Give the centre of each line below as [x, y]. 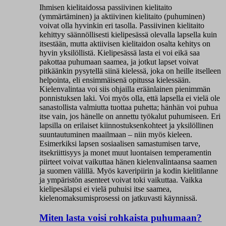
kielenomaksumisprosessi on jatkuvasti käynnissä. [118, 198]
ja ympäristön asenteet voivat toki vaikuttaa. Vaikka [121, 180]
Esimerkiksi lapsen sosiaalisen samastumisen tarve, [120, 143]
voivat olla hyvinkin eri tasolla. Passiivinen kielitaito [122, 25]
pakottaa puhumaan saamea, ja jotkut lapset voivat [119, 62]
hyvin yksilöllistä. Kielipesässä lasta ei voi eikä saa [120, 52]
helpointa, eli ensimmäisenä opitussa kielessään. [115, 80]
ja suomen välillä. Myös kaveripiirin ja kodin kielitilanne [129, 171]
